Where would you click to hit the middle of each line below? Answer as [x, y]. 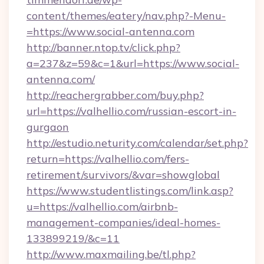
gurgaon [48, 127]
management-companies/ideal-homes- [123, 222]
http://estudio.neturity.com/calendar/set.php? [137, 143]
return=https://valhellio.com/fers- [108, 159]
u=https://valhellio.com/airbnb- [102, 207]
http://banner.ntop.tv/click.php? [103, 47]
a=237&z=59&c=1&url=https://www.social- [133, 63]
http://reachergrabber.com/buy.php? [115, 95]
